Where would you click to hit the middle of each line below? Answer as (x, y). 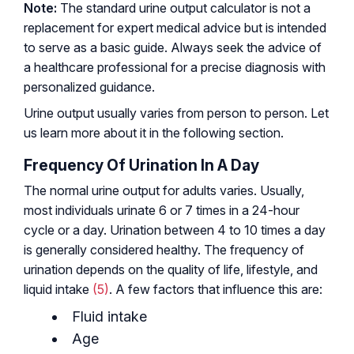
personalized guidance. (89, 87)
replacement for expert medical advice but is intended (175, 27)
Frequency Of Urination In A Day (141, 165)
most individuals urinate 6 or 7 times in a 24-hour (162, 210)
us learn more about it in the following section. (154, 132)
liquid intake (58, 289)
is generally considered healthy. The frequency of (164, 249)
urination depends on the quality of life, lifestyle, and (171, 269)
